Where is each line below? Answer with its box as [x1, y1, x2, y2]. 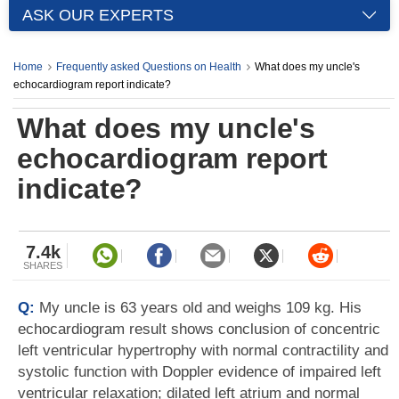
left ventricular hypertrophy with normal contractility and [18, 342, 388, 359]
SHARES [23, 260, 62, 271]
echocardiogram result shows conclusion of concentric [18, 321, 380, 338]
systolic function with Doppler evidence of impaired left [18, 363, 381, 380]
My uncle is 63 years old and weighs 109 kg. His [39, 299, 362, 316]
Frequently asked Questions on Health [56, 61, 241, 73]
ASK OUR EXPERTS [22, 6, 174, 24]
